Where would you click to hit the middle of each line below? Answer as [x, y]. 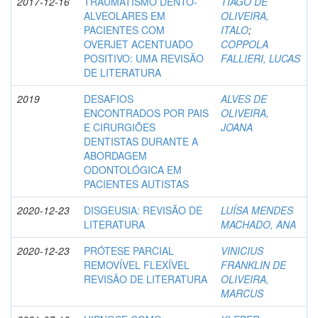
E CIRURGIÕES [120, 127]
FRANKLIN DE [253, 265]
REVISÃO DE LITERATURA [146, 279]
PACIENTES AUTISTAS [136, 184]
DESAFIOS [109, 99]
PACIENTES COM [124, 30]
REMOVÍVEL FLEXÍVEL [137, 265]
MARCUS [242, 293]
